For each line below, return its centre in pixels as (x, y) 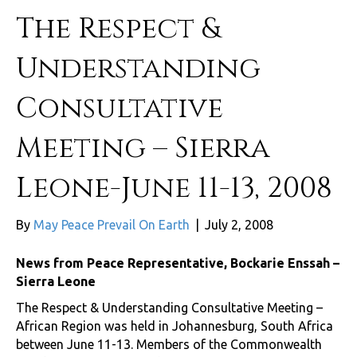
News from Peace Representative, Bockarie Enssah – (178, 263)
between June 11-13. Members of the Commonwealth (169, 345)
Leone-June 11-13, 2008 (174, 188)
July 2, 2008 (239, 225)
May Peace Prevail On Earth (112, 225)
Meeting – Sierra (143, 149)
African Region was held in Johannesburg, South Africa (175, 326)
